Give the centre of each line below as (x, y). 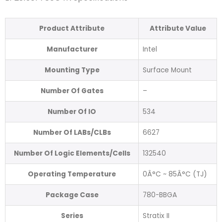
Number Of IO (72, 111)
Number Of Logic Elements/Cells (72, 153)
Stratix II (156, 216)
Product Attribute (72, 28)
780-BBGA (160, 195)
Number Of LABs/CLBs (72, 132)
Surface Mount (167, 70)
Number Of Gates (72, 91)
